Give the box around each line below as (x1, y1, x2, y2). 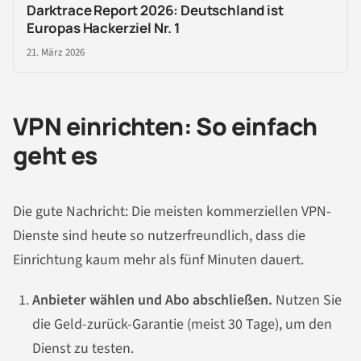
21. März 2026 (27, 44, 85, 60)
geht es (13, 138, 98, 172)
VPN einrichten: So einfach (13, 109, 317, 143)
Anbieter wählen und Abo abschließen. (32, 290, 272, 311)
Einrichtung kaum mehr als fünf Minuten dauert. (13, 250, 304, 271)
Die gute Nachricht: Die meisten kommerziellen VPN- (13, 201, 331, 222)
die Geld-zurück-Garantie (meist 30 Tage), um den (32, 314, 332, 335)
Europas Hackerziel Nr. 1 (27, 18, 180, 37)
